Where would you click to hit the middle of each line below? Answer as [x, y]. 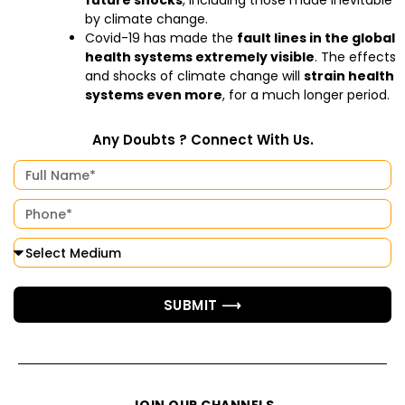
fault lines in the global [316, 38]
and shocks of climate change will [194, 76]
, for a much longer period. [306, 95]
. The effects [355, 57]
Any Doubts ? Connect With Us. [202, 140]
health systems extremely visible [200, 57]
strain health [349, 76]
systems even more [154, 95]
